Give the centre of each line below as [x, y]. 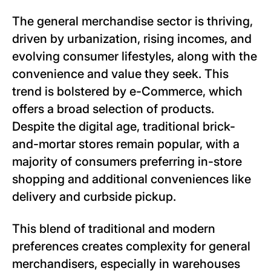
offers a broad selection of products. [113, 109]
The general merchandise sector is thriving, [132, 21]
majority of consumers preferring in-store [127, 162]
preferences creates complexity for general [131, 246]
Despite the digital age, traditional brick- [124, 126]
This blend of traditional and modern [114, 229]
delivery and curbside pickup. [94, 197]
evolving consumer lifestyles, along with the [135, 56]
